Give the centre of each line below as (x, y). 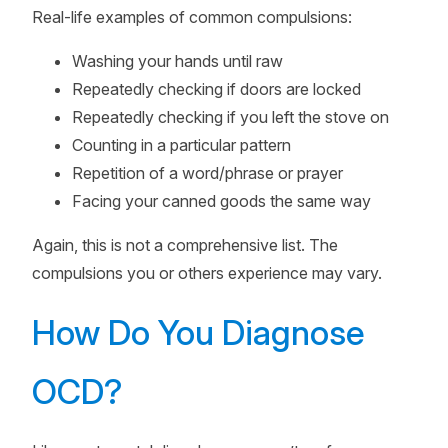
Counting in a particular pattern (181, 145)
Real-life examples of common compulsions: (192, 17)
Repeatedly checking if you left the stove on (230, 117)
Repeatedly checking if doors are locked (216, 89)
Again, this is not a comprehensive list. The (185, 245)
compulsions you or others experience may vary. (207, 273)
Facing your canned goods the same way (221, 201)
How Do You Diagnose (198, 332)
